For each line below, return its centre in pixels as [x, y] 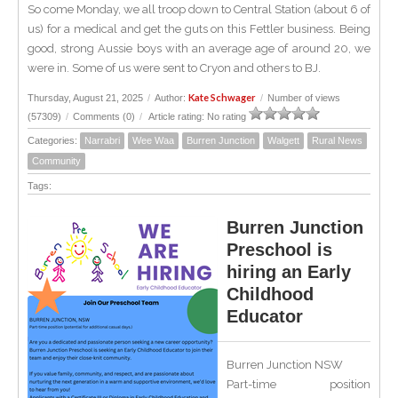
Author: [171, 98]
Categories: [54, 140]
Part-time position [298, 384]
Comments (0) [104, 116]
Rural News [337, 140]
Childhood [270, 294]
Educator [265, 316]
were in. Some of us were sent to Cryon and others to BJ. [174, 68]
